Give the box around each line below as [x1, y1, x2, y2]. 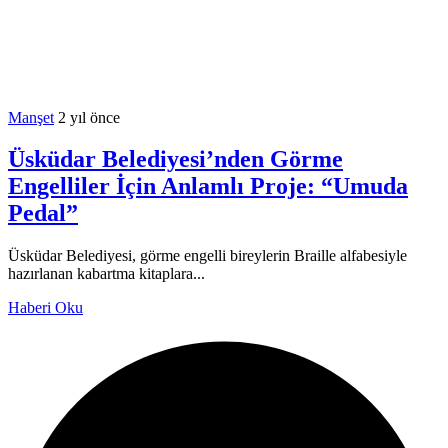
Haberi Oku [8, 299, 83, 317]
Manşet [8, 108, 54, 126]
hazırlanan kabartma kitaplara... [8, 265, 205, 283]
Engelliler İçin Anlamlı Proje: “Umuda [8, 173, 408, 200]
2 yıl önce [58, 108, 120, 126]
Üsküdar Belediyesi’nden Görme [8, 146, 343, 173]
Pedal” [8, 200, 78, 227]
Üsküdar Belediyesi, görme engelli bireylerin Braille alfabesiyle [8, 247, 407, 265]
